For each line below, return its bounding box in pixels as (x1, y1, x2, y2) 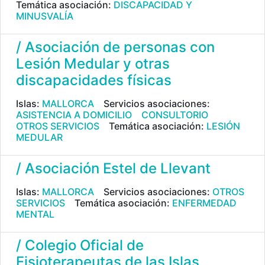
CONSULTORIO (141, 109, 208, 121)
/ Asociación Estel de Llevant (16, 160, 211, 177)
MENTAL (16, 208, 54, 220)
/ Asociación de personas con (16, 38, 215, 56)
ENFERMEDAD (172, 197, 237, 209)
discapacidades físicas (16, 72, 172, 89)
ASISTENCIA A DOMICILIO (16, 109, 132, 121)
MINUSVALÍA (16, 10, 73, 22)
